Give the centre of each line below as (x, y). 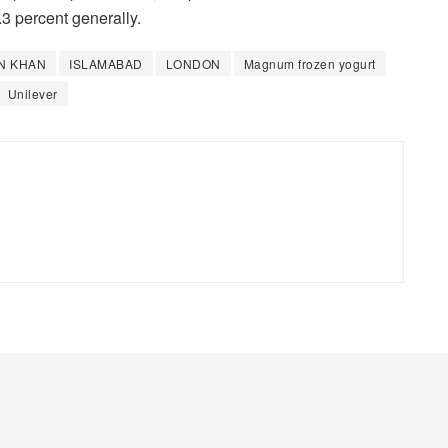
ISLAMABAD (106, 64)
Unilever (32, 94)
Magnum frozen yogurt (309, 64)
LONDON (193, 64)
